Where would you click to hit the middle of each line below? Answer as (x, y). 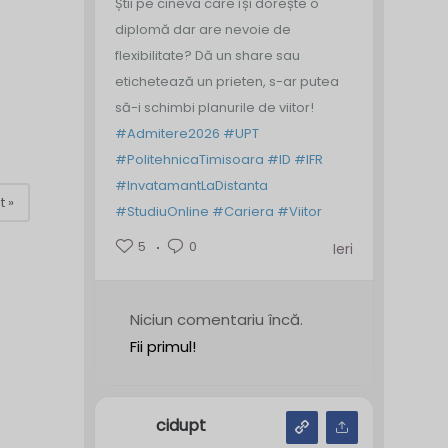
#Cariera (242, 211)
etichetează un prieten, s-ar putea (226, 81)
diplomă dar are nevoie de (202, 29)
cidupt (180, 426)
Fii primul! (162, 346)
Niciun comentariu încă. (216, 319)
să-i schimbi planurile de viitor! (214, 107)
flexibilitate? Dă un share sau (207, 55)
